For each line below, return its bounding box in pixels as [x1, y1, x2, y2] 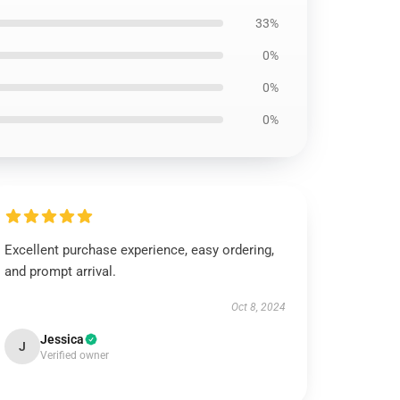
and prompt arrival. [4, 263, 117, 279]
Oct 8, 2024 [230, 301, 286, 313]
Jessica [40, 332, 85, 346]
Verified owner [40, 349, 110, 362]
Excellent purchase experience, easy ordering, [4, 242, 275, 258]
